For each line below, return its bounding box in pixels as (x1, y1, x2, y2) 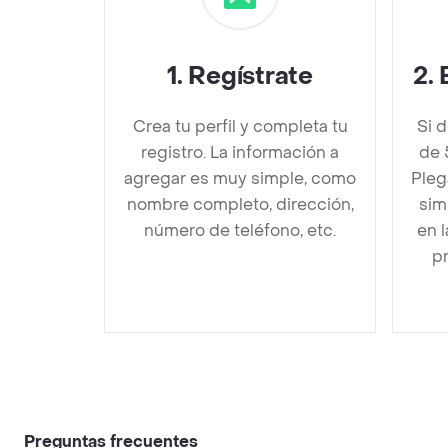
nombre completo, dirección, (126, 194, 354, 215)
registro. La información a (141, 142, 339, 163)
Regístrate (188, 61, 313, 92)
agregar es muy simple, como (124, 168, 356, 189)
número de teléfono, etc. (144, 220, 336, 241)
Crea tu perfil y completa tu (132, 116, 348, 137)
